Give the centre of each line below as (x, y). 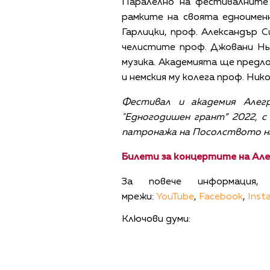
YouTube (175, 197)
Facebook (221, 197)
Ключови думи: (156, 220)
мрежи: (139, 197)
